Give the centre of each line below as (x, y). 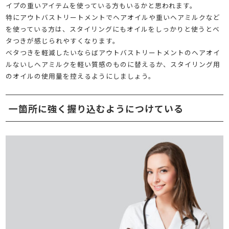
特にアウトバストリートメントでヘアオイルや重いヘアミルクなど (113, 17)
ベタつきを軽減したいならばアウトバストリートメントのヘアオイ (113, 52)
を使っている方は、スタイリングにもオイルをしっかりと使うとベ (113, 29)
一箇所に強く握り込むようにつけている (96, 108)
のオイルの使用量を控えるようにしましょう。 (81, 76)
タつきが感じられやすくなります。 (63, 40)
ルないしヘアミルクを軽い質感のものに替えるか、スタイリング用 (113, 64)
